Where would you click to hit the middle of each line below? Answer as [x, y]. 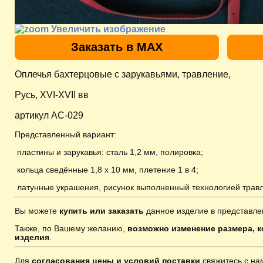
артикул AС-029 [49, 115]
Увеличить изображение [107, 29]
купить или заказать [100, 210]
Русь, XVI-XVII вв [52, 95]
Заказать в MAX [117, 47]
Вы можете [36, 210]
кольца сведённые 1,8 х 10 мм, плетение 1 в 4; [107, 169]
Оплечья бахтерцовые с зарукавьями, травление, [123, 74]
